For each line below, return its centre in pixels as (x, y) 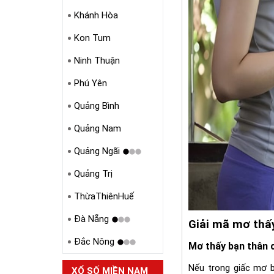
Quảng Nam (97, 128)
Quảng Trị (93, 174)
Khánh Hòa (96, 15)
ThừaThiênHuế (104, 196)
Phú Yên (90, 83)
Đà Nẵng (91, 219)
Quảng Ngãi (97, 151)
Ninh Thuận (97, 61)
